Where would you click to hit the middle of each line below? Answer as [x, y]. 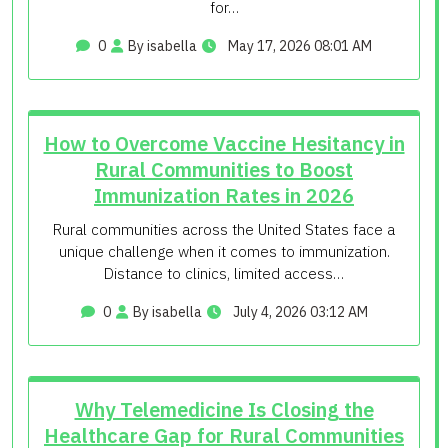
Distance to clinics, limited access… [224, 273]
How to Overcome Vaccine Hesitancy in [224, 143]
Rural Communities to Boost [224, 169]
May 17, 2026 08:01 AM [298, 45]
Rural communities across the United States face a [224, 229]
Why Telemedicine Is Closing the [224, 409]
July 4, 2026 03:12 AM [298, 311]
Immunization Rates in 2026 [224, 195]
